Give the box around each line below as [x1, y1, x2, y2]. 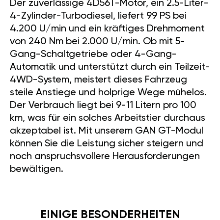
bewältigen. [10, 165, 63, 175]
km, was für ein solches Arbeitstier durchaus [10, 113, 205, 124]
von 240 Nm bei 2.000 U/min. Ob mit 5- [10, 37, 185, 47]
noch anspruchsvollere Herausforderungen [10, 152, 200, 162]
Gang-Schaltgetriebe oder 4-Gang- [10, 50, 177, 60]
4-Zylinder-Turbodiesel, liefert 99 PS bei [10, 11, 187, 22]
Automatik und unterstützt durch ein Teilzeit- [10, 62, 210, 73]
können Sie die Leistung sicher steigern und [10, 139, 203, 149]
